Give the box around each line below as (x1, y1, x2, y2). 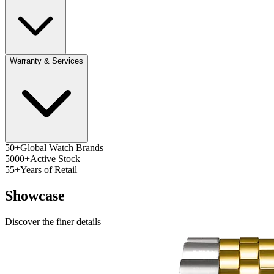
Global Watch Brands (20, 143, 103, 154)
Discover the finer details (5, 217, 101, 228)
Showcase (5, 188, 65, 204)
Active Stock (30, 154, 80, 165)
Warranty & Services (10, 56, 83, 66)
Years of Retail (20, 165, 77, 176)
